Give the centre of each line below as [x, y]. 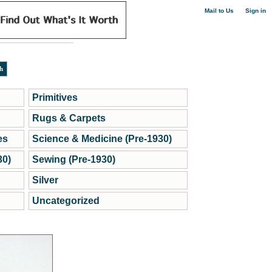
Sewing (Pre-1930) [73, 159]
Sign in [256, 11]
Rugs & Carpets [69, 118]
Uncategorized [66, 201]
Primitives [55, 97]
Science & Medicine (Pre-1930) [102, 139]
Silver [45, 180]
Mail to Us [219, 11]
